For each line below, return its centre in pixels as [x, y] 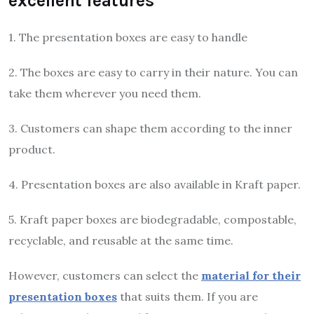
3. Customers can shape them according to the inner [150, 129]
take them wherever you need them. [105, 94]
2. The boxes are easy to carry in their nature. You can [153, 73]
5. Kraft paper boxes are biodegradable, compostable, [152, 220]
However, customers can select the [105, 276]
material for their [251, 276]
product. [32, 150]
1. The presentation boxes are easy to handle [128, 37]
